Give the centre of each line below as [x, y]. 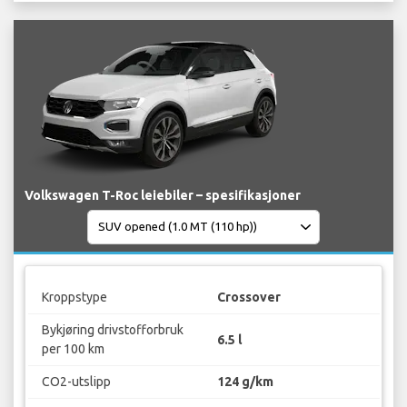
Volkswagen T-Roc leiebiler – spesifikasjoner [163, 195]
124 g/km [245, 382]
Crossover [249, 298]
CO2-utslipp [76, 382]
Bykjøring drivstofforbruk [112, 330]
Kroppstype [74, 298]
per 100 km [73, 349]
